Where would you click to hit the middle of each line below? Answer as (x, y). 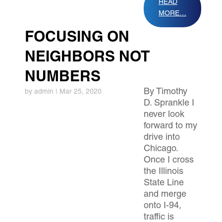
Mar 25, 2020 (81, 92)
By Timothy (166, 92)
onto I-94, (163, 206)
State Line (164, 183)
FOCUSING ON (77, 38)
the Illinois (164, 172)
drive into (162, 138)
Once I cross (169, 161)
